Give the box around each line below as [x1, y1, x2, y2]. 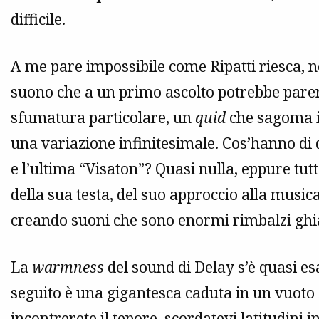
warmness [32, 257, 104, 278]
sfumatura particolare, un [11, 108, 195, 128]
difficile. [11, 9, 66, 30]
